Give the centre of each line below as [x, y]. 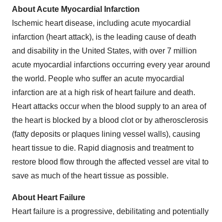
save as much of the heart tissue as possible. [90, 175]
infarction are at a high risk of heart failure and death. [104, 92]
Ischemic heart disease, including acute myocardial [101, 23]
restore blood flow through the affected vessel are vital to [110, 162]
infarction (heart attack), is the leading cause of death [104, 37]
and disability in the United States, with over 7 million [104, 51]
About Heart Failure [49, 197]
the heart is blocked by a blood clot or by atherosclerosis [110, 120]
